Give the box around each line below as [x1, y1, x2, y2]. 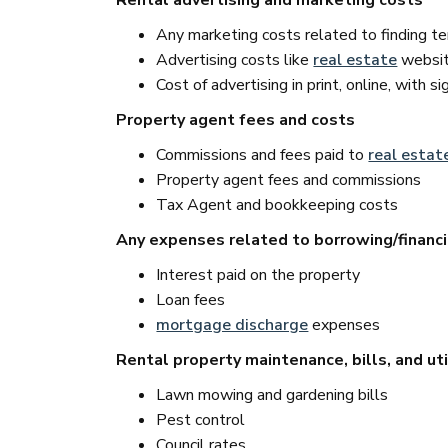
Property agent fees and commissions [156, 169, 422, 191]
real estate [313, 49, 398, 71]
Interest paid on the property [156, 264, 361, 286]
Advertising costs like [156, 49, 314, 71]
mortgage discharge [156, 314, 309, 336]
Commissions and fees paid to [156, 144, 369, 166]
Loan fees [156, 289, 226, 311]
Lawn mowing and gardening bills [156, 384, 389, 406]
